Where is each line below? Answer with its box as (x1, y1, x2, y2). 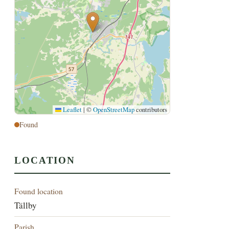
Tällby (14, 199, 37, 211)
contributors (134, 105, 168, 114)
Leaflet (61, 105, 82, 114)
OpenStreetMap (93, 105, 135, 114)
